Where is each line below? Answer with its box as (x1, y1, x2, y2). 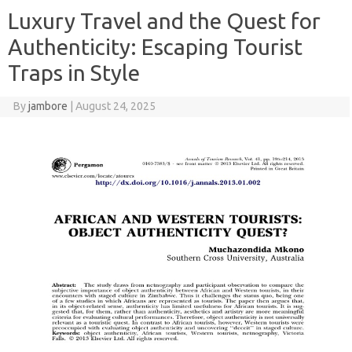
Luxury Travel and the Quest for (8, 9, 321, 34)
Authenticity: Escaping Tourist (8, 35, 302, 60)
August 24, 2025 (75, 100, 156, 113)
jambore (27, 100, 68, 113)
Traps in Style (8, 60, 140, 86)
